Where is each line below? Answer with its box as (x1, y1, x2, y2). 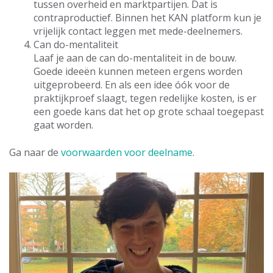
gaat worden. (34, 118, 93, 132)
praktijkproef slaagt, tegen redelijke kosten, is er (34, 91, 257, 105)
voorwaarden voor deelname (61, 145, 193, 159)
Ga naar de (9, 145, 61, 159)
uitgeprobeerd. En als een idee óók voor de (34, 78, 230, 92)
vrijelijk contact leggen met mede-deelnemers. (34, 24, 243, 38)
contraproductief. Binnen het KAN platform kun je (34, 11, 261, 25)
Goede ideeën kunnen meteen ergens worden (34, 65, 243, 79)
